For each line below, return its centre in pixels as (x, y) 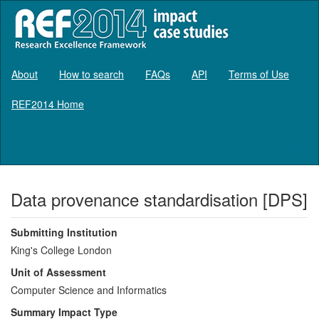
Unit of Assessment (58, 272)
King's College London (61, 250)
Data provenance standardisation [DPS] (159, 199)
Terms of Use (259, 74)
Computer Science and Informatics (89, 289)
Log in (294, 144)
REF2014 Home (48, 104)
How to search (91, 74)
